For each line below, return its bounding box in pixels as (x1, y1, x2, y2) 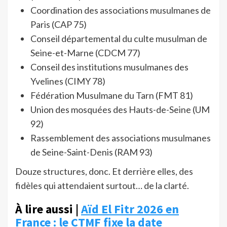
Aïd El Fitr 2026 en (81, 201, 179, 217)
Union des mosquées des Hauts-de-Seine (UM (30, 104, 210, 116)
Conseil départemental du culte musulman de (30, 33, 207, 45)
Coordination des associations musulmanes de (30, 5, 211, 16)
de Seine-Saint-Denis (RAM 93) (30, 146, 153, 158)
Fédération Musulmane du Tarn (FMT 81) (30, 90, 193, 101)
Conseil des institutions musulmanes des (30, 61, 188, 73)
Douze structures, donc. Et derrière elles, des (15, 166, 193, 177)
